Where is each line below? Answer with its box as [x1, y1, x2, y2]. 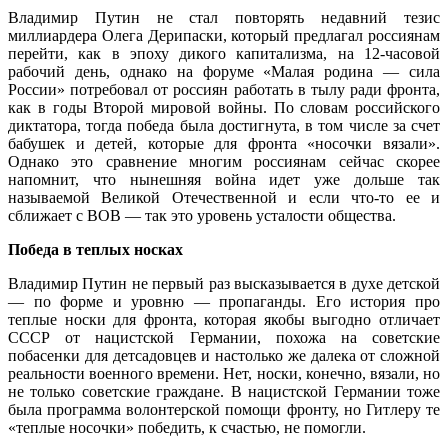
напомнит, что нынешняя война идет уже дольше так [8, 170, 440, 188]
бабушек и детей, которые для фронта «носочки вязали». [8, 134, 440, 152]
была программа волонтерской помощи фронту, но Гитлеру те [8, 400, 440, 418]
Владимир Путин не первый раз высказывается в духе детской [8, 274, 440, 292]
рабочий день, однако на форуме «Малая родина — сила [8, 62, 440, 80]
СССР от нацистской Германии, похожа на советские [8, 328, 440, 346]
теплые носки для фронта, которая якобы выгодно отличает [8, 310, 440, 328]
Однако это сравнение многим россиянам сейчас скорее [8, 152, 440, 170]
